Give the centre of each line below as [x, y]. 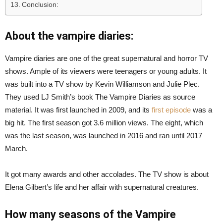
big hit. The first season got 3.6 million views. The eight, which [104, 122]
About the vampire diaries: [69, 36]
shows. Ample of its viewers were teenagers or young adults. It [106, 71]
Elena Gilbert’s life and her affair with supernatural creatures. [102, 187]
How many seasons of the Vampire [90, 214]
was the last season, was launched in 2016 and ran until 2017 [104, 135]
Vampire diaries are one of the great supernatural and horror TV [107, 58]
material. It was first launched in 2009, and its [78, 110]
